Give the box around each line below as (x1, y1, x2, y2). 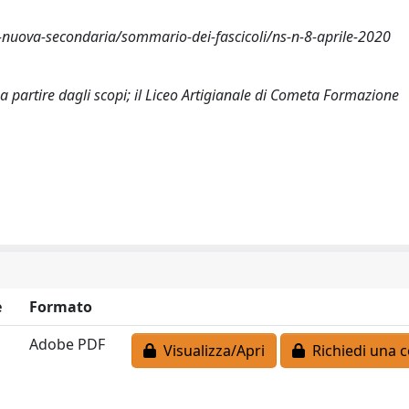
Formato (29, 296, 92, 317)
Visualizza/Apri (156, 340, 265, 361)
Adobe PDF (29, 333, 105, 354)
